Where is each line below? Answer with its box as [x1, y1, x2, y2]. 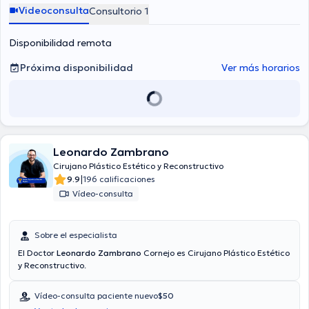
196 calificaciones [83, 174, 155, 184]
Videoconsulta [19, 4, 89, 17]
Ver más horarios [221, 61, 300, 74]
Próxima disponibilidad [20, 61, 133, 74]
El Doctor [18, 248, 57, 258]
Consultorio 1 [89, 5, 149, 17]
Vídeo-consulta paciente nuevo [34, 290, 158, 301]
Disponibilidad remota [9, 37, 112, 49]
